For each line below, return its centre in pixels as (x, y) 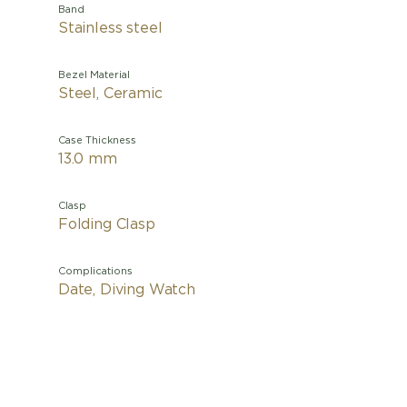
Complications (95, 271)
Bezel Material (94, 75)
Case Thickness (97, 140)
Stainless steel (110, 28)
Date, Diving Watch (127, 290)
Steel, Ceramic (110, 94)
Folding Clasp (107, 224)
